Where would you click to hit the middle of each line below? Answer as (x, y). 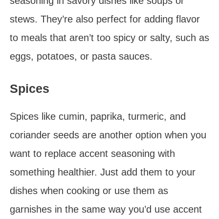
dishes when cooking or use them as (89, 191)
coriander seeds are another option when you (108, 135)
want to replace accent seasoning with (92, 153)
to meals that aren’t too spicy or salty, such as (109, 38)
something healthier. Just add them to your (103, 172)
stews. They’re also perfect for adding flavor (105, 19)
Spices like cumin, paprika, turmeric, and (98, 116)
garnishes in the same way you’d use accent (106, 209)
